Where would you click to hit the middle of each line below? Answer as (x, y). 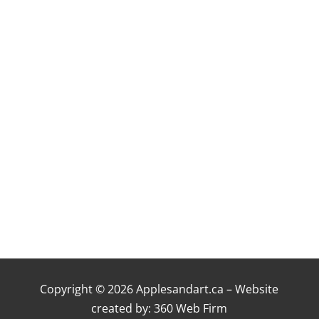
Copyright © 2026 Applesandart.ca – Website (159, 289)
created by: (123, 308)
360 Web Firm (191, 308)
